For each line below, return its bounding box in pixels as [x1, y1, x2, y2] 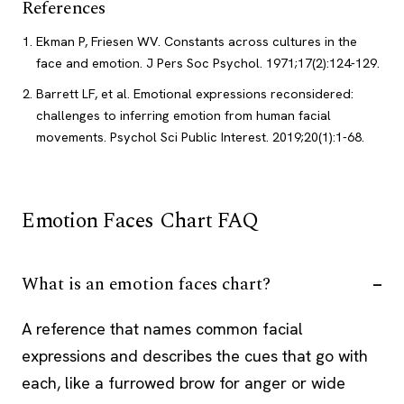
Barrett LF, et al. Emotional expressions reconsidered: [35, 86, 353, 103]
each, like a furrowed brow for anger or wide [22, 372, 345, 393]
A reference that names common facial [22, 317, 303, 339]
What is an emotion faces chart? [22, 271, 271, 298]
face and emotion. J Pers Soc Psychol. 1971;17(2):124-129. [35, 55, 380, 72]
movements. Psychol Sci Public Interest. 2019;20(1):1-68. [35, 129, 364, 146]
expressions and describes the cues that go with [22, 344, 368, 366]
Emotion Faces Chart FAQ [22, 204, 259, 237]
